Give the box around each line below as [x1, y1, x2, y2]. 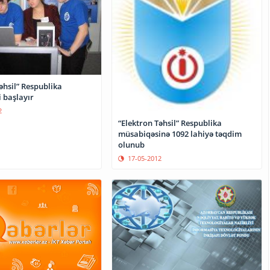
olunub [118, 139, 145, 151]
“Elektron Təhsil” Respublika [118, 118, 222, 129]
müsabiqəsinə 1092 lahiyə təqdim [118, 128, 242, 140]
